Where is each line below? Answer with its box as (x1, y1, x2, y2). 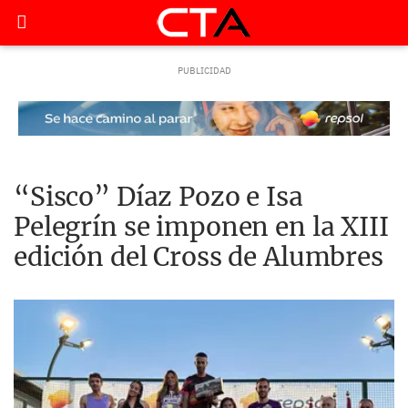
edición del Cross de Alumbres (14, 240, 383, 273)
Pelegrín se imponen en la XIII (14, 210, 389, 243)
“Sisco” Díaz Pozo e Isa (14, 180, 303, 213)
